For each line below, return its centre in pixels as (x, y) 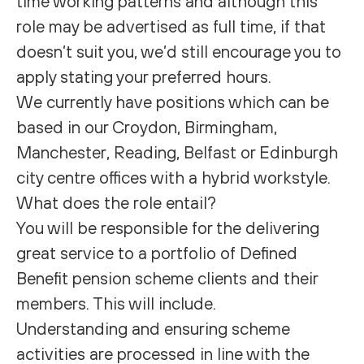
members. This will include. (116, 303)
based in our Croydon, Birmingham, (147, 127)
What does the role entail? (116, 202)
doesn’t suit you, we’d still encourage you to (179, 51)
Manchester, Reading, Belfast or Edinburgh (177, 152)
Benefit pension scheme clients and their (167, 278)
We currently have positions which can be (173, 102)
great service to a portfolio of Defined (157, 253)
